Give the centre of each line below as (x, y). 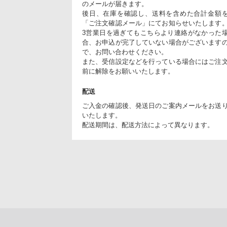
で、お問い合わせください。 (125, 52)
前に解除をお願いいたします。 (128, 71)
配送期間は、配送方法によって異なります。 (148, 125)
